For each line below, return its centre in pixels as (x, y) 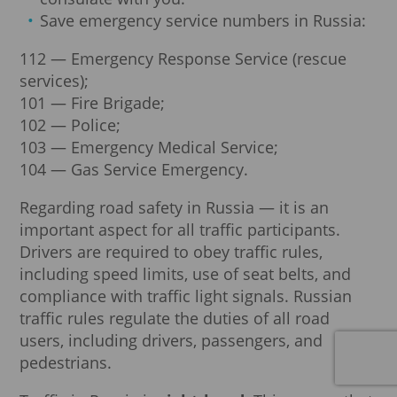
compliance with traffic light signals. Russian (186, 296)
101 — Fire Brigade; (92, 102)
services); (54, 80)
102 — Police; (70, 125)
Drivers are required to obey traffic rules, (171, 251)
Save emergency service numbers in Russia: (203, 20)
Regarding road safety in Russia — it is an (174, 207)
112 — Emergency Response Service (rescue (183, 58)
